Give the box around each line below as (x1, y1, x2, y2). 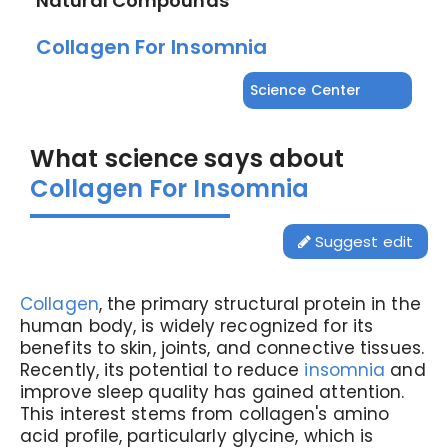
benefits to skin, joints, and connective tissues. (20, 336, 424, 360)
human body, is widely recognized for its (20, 314, 374, 338)
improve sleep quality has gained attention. (20, 380, 405, 404)
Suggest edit (310, 231, 413, 252)
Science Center (249, 80, 362, 100)
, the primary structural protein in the (98, 292, 421, 316)
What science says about (30, 142, 345, 175)
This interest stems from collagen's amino (20, 402, 390, 426)
